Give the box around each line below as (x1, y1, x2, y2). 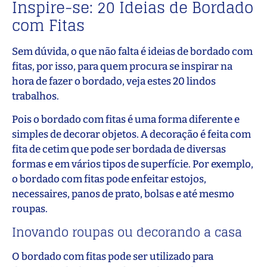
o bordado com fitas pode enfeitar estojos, (12, 173, 206, 186)
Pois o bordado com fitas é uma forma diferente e (12, 113, 240, 126)
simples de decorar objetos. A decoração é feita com (12, 128, 251, 141)
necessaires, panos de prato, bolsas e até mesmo (12, 188, 234, 201)
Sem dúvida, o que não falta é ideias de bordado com (12, 45, 253, 58)
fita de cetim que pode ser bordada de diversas (12, 143, 226, 156)
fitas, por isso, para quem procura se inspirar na (12, 60, 232, 73)
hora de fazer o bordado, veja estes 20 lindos (12, 74, 216, 88)
